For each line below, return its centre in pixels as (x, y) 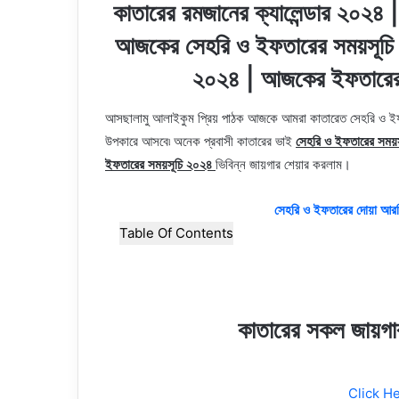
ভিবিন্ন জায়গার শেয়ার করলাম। (289, 164)
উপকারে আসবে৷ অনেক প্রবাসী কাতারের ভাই (200, 141)
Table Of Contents (176, 233)
